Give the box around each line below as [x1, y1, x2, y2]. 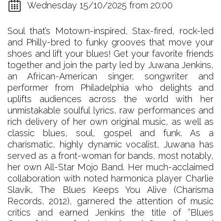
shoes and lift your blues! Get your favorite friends [7, 48, 214, 59]
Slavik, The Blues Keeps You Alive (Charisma [7, 184, 214, 195]
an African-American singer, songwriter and [7, 71, 214, 81]
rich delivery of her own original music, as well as [7, 116, 214, 127]
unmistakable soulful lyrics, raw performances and [7, 105, 214, 115]
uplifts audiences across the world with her [7, 93, 214, 104]
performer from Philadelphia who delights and [7, 82, 214, 93]
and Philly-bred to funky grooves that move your [7, 37, 214, 47]
